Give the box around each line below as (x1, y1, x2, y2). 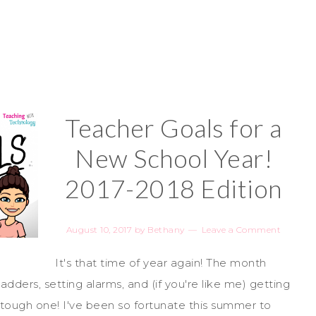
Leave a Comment (201, 224, 281, 235)
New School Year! (75, 142, 272, 174)
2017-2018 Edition (65, 173, 282, 204)
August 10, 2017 (66, 224, 133, 235)
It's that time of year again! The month (55, 256, 267, 269)
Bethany (147, 224, 185, 235)
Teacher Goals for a (65, 112, 282, 143)
